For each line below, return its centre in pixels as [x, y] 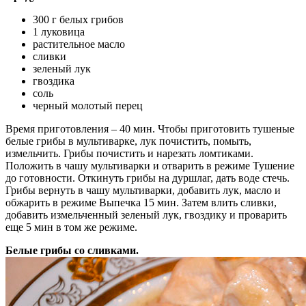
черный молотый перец [88, 106]
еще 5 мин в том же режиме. [71, 227]
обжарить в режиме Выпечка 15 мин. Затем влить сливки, [141, 203]
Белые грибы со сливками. [72, 251]
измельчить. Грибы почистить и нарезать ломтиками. [129, 154]
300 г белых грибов [78, 20]
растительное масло [79, 44]
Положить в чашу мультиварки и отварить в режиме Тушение [150, 166]
